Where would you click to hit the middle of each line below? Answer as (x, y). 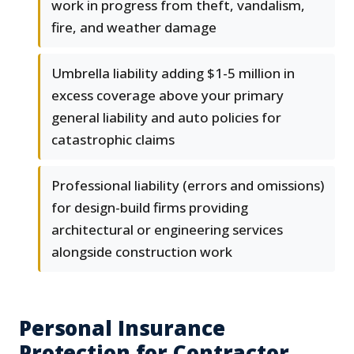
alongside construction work (142, 252)
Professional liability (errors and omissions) (188, 186)
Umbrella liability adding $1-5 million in (173, 73)
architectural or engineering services (167, 230)
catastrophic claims (113, 140)
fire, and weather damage (134, 28)
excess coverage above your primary (168, 96)
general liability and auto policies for (166, 118)
